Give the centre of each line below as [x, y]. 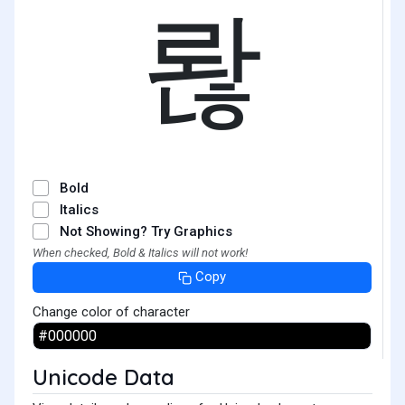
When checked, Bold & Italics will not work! [140, 253]
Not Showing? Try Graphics [146, 231]
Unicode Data [104, 377]
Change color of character [111, 311]
